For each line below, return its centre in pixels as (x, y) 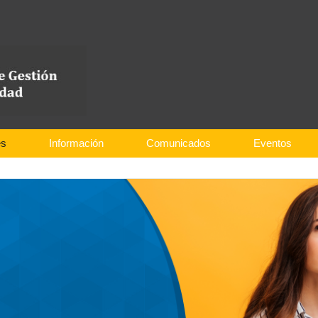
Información (76, 143)
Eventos (272, 143)
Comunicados (178, 143)
